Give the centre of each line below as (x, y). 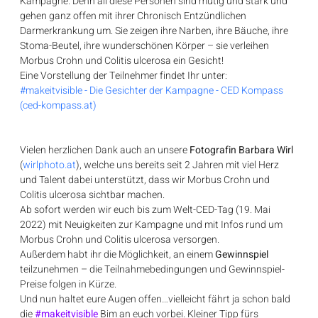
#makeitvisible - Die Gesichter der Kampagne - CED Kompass (153, 91)
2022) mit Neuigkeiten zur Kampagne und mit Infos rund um (153, 225)
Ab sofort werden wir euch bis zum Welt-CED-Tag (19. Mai (147, 210)
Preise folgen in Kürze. (68, 285)
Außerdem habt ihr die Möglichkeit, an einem (118, 255)
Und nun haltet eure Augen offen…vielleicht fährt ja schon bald (157, 300)
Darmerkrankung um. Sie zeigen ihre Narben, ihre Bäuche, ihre (155, 31)
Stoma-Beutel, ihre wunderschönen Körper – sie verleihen (146, 46)
